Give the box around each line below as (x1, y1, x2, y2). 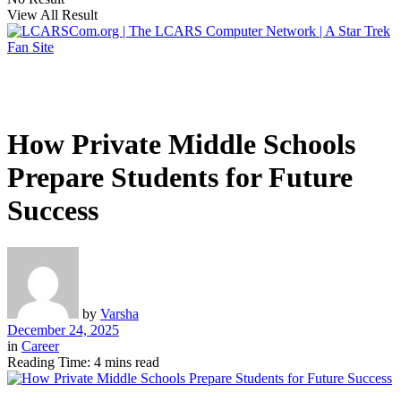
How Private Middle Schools (7, 128, 355, 161)
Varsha (100, 305, 139, 321)
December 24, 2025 (7, 321, 119, 337)
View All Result (7, 7, 98, 22)
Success (7, 194, 98, 227)
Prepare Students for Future (7, 161, 353, 194)
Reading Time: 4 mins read (7, 354, 159, 370)
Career (21, 337, 59, 354)
